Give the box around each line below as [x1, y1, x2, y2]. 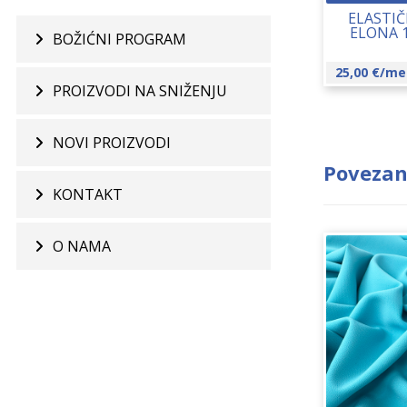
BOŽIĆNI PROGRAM [53, 29, 187, 49]
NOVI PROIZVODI [53, 133, 172, 153]
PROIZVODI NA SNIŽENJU [53, 81, 228, 101]
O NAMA [53, 236, 112, 256]
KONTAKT [53, 184, 124, 204]
